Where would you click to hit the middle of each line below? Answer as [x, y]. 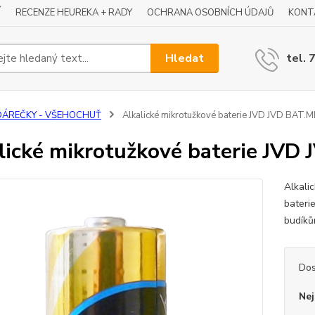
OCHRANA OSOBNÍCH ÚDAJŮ [210, 13]
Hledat [185, 58]
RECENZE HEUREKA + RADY [74, 13]
